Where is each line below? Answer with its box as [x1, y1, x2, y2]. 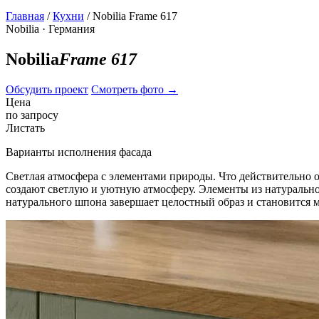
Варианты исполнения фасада [6, 145, 152, 158]
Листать [6, 121, 45, 134]
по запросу [6, 108, 58, 121]
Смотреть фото [91, 83, 167, 95]
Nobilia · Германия [6, 23, 95, 35]
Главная [6, 10, 44, 22]
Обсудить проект [6, 83, 88, 95]
